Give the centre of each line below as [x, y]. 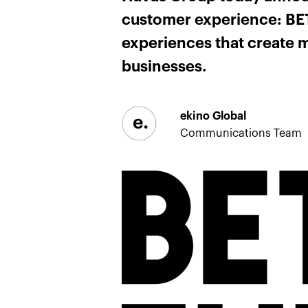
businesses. [164, 66]
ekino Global [213, 115]
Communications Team [241, 132]
